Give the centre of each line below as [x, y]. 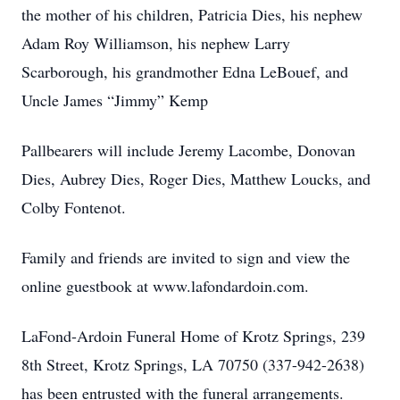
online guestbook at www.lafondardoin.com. [165, 286]
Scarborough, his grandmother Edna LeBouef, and [185, 71]
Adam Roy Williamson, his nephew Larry [156, 43]
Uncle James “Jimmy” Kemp [115, 100]
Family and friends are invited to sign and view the [186, 257]
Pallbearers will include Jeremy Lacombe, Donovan [188, 150]
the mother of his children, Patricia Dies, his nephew [192, 14]
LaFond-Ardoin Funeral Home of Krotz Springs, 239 [193, 336]
